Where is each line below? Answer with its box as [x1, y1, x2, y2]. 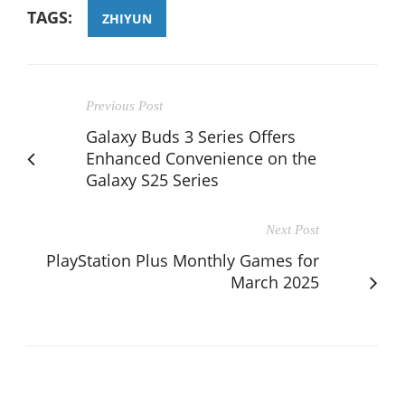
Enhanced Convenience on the [86, 146, 316, 169]
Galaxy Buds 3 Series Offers [86, 125, 296, 147]
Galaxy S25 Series [86, 168, 219, 191]
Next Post [266, 221, 319, 237]
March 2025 [231, 270, 319, 293]
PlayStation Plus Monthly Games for [46, 249, 319, 271]
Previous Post [86, 98, 163, 113]
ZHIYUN [102, 9, 152, 27]
